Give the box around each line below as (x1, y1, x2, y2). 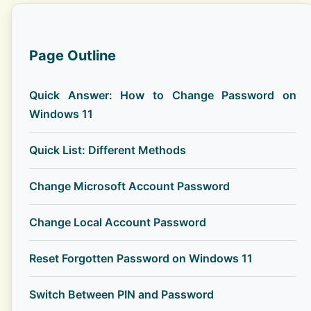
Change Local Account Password (29, 215, 206, 230)
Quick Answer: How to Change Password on (29, 88, 296, 103)
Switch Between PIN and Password (29, 287, 214, 302)
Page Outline (29, 47, 116, 65)
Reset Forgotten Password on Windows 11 (29, 251, 253, 266)
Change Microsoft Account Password (29, 179, 230, 194)
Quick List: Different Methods (29, 143, 186, 158)
